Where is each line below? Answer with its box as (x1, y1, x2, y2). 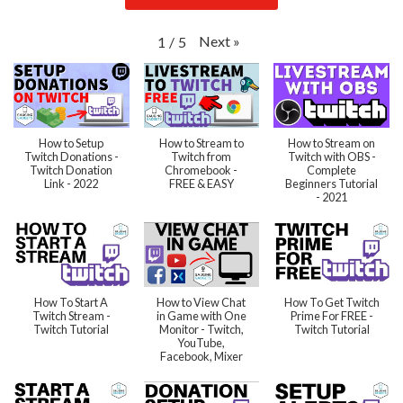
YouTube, (177, 336, 226, 351)
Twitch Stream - (31, 309, 111, 324)
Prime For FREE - (290, 309, 373, 324)
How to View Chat (157, 295, 246, 310)
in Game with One (156, 309, 246, 324)
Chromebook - (165, 162, 238, 177)
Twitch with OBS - (287, 148, 376, 164)
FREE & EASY (168, 175, 234, 191)
